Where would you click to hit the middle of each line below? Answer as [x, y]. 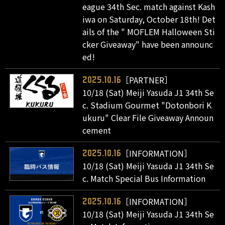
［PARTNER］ [147, 80]
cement [97, 130]
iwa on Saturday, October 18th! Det [149, 19]
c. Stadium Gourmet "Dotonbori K [147, 105]
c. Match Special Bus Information [144, 178]
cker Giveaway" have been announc [148, 44]
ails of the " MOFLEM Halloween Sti [149, 31]
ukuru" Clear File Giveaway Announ [148, 117]
